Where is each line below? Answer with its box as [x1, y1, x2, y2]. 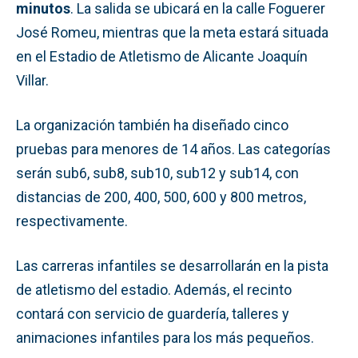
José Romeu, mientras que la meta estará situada [16, 23, 328, 41]
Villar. [16, 71, 49, 89]
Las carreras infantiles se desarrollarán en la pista [16, 257, 328, 274]
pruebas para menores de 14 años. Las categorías [16, 140, 331, 157]
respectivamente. [16, 212, 128, 229]
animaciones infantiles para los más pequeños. [16, 328, 314, 346]
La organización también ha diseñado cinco [16, 116, 288, 133]
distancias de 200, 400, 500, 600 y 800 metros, [16, 188, 306, 205]
